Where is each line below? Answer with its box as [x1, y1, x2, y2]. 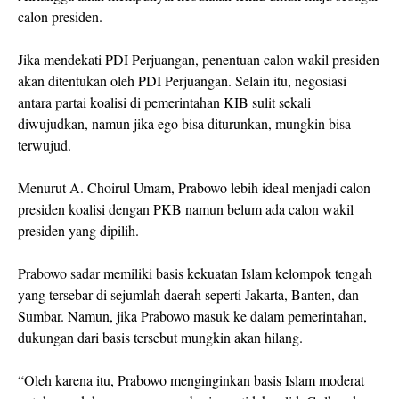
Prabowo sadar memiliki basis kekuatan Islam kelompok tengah [18, 264, 372, 283]
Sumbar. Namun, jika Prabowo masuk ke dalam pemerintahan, [18, 306, 367, 326]
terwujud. [18, 135, 71, 155]
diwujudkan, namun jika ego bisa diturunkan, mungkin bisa [18, 114, 351, 134]
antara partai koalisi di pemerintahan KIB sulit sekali [18, 93, 311, 112]
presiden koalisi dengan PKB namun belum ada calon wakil [18, 199, 354, 219]
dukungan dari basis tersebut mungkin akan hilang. [18, 328, 303, 347]
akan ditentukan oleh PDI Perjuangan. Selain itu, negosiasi [18, 71, 346, 91]
